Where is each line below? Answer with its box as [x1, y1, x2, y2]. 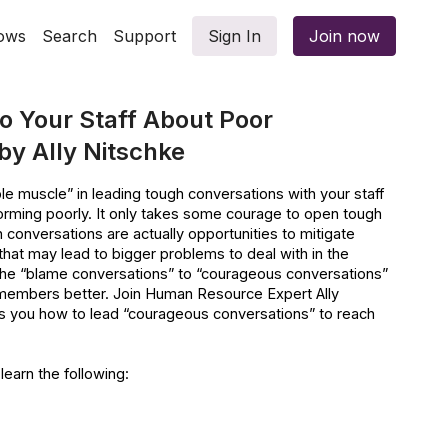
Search [42, 26, 97, 46]
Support [113, 26, 176, 46]
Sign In [208, 26, 261, 46]
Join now [309, 26, 380, 46]
